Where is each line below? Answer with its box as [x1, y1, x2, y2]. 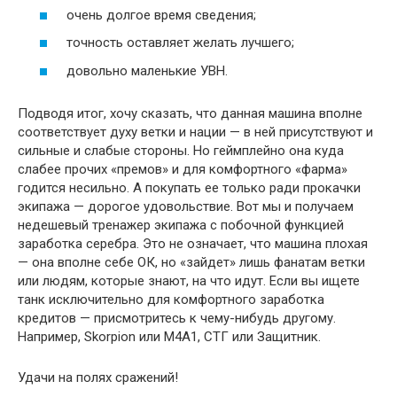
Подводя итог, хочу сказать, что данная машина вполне [18, 105, 362, 121]
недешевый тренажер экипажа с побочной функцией [18, 216, 344, 233]
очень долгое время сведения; [66, 6, 256, 23]
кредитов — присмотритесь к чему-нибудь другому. [18, 309, 336, 326]
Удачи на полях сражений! [18, 369, 178, 385]
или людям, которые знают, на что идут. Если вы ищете [18, 272, 360, 289]
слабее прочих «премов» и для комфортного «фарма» [18, 160, 347, 177]
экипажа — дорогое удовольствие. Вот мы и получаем [18, 198, 354, 214]
